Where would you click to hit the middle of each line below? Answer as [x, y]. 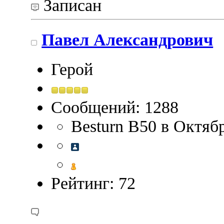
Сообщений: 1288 [115, 107]
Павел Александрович [127, 39]
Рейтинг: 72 [93, 183]
